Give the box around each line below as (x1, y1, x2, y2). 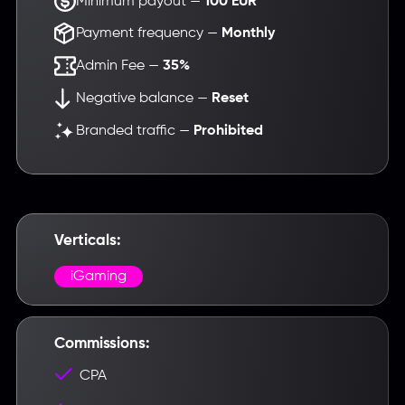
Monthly (221, 26, 275, 42)
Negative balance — (75, 91, 212, 105)
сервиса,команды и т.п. (118, 374, 287, 391)
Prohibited (193, 123, 263, 138)
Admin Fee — (75, 59, 163, 73)
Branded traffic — (75, 123, 193, 137)
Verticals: (53, 232, 121, 249)
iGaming (70, 269, 127, 284)
